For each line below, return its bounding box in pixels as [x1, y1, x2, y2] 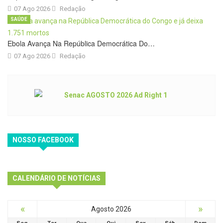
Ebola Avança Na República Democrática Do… [7, 38, 155, 49]
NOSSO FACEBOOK [12, 136, 74, 144]
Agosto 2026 [91, 205, 131, 214]
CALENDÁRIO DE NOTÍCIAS [12, 174, 101, 183]
